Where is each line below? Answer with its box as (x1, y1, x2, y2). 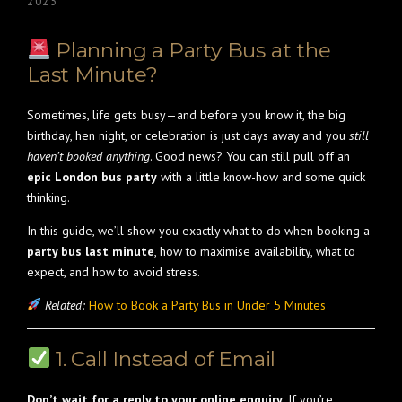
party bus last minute (27, 243, 154, 259)
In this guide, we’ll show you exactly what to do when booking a (27, 223, 370, 239)
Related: (44, 297, 85, 313)
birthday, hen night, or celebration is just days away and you (27, 127, 349, 144)
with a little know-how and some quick (157, 169, 365, 185)
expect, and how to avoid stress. (27, 264, 200, 280)
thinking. (27, 189, 70, 205)
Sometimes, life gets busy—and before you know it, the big (27, 107, 345, 123)
